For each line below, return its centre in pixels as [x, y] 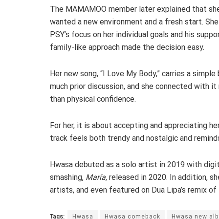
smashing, [68, 177]
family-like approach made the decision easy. [127, 47]
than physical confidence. [94, 99]
